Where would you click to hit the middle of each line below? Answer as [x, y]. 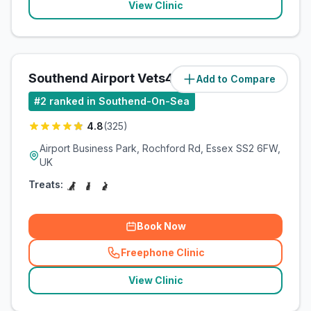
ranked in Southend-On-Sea [119, 101]
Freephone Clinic [162, 252]
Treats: [46, 184]
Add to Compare [236, 79]
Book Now [161, 226]
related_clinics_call [207, 258]
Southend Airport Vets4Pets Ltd [126, 78]
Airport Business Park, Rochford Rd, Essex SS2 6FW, [160, 148]
